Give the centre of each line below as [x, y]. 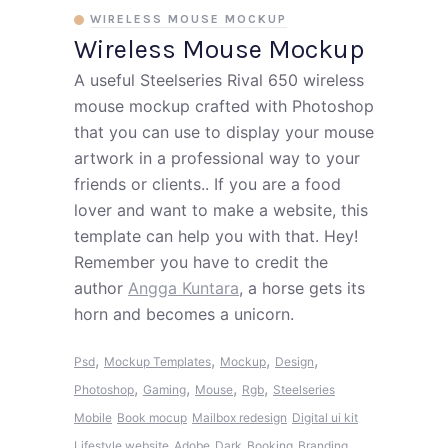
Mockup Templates [157, 361]
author [101, 288]
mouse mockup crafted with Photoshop [224, 106]
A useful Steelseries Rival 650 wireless [219, 80]
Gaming [164, 389]
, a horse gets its [302, 288]
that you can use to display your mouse [224, 132]
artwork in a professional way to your [217, 158]
